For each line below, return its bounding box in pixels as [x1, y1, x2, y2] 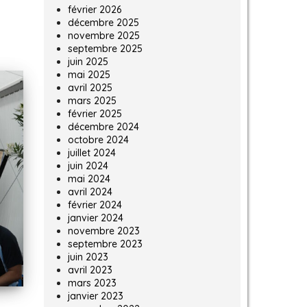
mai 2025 [67, 69, 110, 82]
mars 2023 [67, 277, 116, 290]
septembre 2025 [67, 42, 143, 56]
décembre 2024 [67, 121, 139, 134]
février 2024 [67, 199, 122, 212]
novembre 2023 [67, 225, 140, 238]
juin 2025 [67, 56, 108, 69]
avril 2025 [67, 82, 112, 95]
